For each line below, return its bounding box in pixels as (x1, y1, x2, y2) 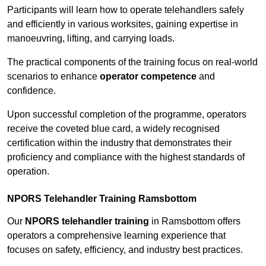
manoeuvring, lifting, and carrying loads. (7, 33, 175, 44)
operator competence (100, 71, 197, 82)
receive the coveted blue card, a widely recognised (7, 123, 220, 134)
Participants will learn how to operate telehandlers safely (7, 5, 244, 15)
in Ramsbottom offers (149, 216, 240, 227)
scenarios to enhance (7, 71, 100, 82)
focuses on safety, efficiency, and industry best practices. (7, 245, 243, 255)
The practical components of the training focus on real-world (7, 57, 258, 68)
